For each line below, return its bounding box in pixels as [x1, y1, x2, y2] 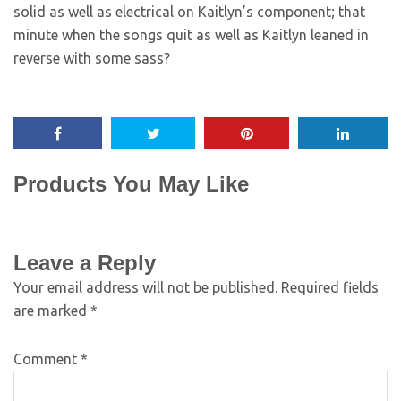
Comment [13, 351, 81, 367]
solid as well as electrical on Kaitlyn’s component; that [13, 4, 365, 20]
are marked [13, 303, 90, 319]
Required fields [281, 279, 379, 295]
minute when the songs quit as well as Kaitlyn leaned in [13, 27, 369, 43]
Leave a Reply [13, 251, 156, 275]
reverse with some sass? [13, 50, 170, 66]
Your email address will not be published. [13, 279, 277, 295]
